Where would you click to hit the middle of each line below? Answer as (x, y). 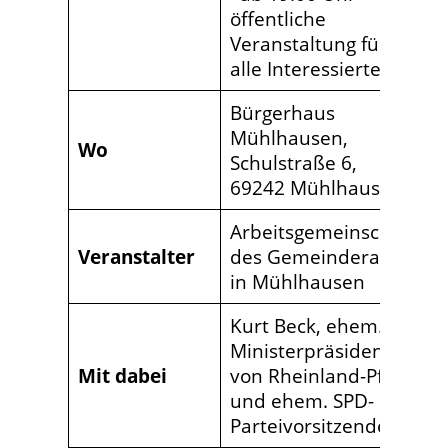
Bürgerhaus (283, 113)
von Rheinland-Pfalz (319, 376)
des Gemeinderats (313, 257)
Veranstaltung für (309, 44)
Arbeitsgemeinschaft (323, 232)
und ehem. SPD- (302, 401)
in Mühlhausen (298, 282)
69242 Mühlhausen (317, 188)
